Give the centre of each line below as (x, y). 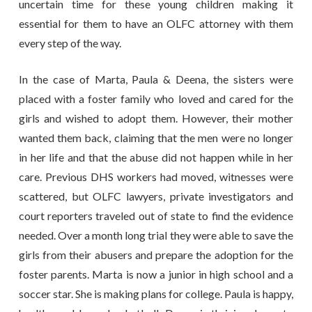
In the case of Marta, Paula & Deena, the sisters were (156, 79)
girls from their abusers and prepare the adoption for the (156, 254)
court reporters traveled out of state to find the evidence (156, 215)
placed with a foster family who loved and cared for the (156, 98)
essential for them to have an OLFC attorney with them (156, 23)
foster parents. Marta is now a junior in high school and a (156, 274)
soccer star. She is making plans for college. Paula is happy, (156, 293)
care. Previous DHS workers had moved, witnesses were (156, 176)
